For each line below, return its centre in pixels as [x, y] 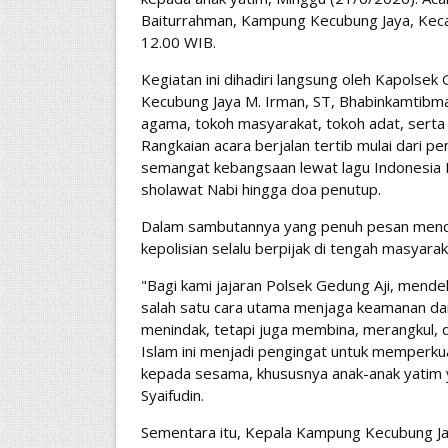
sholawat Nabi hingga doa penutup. [260, 189]
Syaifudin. [172, 395]
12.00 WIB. [178, 42]
